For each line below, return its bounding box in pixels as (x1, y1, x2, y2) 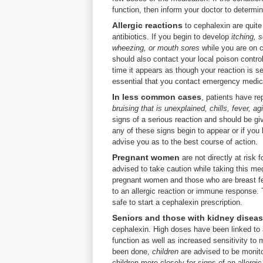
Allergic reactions (112, 21, 183, 30)
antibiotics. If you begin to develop (112, 32, 231, 41)
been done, (112, 247, 152, 256)
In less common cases (112, 92, 201, 102)
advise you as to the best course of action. (112, 137, 258, 146)
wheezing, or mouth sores (112, 43, 202, 52)
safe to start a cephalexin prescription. (112, 198, 242, 207)
